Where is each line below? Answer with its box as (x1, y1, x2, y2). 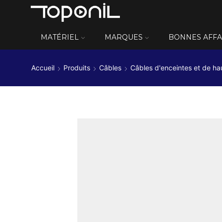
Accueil (31, 63, 55, 72)
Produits (63, 63, 90, 72)
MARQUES (105, 33, 143, 42)
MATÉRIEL (41, 33, 79, 42)
